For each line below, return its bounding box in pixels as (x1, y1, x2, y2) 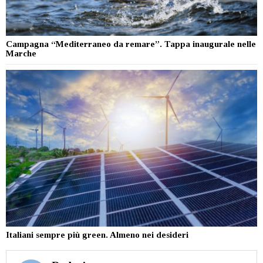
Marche (6, 48, 36, 58)
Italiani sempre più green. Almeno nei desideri (6, 230, 188, 240)
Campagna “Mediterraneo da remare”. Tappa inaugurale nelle (6, 39, 256, 49)
